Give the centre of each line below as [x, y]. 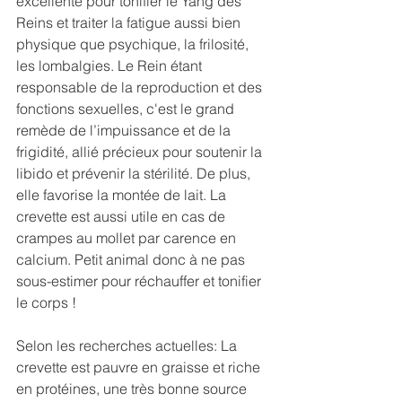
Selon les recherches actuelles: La [128, 345]
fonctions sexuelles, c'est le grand [127, 108]
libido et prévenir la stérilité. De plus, [135, 173]
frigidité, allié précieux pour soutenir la [141, 151]
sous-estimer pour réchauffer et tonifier [140, 280]
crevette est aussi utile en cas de [122, 216]
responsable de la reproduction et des [141, 87]
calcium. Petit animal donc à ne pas [132, 259]
